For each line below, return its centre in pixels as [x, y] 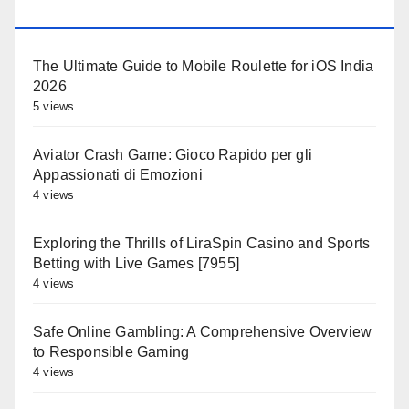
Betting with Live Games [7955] [136, 263]
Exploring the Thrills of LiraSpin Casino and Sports [202, 243]
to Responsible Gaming [111, 351]
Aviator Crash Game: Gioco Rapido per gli [173, 154]
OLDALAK [68, 12]
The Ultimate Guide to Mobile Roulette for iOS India [204, 66]
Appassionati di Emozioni [118, 174]
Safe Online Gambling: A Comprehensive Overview [203, 331]
